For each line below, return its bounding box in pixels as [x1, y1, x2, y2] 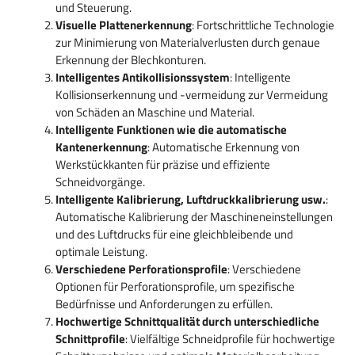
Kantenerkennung [55, 138, 147, 157]
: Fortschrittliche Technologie [192, 16, 334, 35]
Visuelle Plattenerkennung [55, 16, 192, 35]
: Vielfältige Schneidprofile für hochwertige [125, 330, 335, 349]
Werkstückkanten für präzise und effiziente [55, 155, 270, 174]
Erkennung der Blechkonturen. [55, 51, 206, 70]
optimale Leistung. [55, 242, 147, 261]
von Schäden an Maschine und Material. [55, 103, 254, 122]
